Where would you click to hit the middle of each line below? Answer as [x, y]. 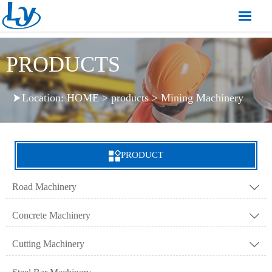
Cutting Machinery [48, 243]
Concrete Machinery [51, 215]
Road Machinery [44, 186]
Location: [44, 97]
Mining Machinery [202, 97]
